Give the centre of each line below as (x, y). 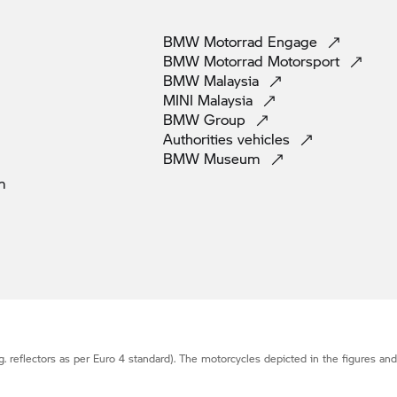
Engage (295, 41)
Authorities (200, 138)
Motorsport (306, 60)
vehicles (266, 138)
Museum (234, 158)
